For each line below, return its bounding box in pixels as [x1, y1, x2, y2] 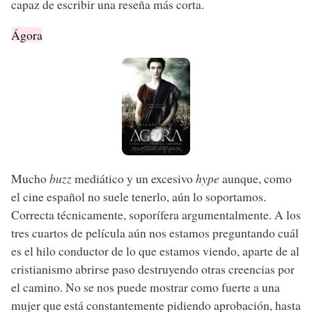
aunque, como [219, 169, 292, 187]
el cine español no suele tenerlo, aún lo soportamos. [11, 187, 266, 205]
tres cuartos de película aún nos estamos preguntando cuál [11, 224, 299, 241]
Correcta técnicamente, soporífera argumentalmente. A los [11, 205, 301, 223]
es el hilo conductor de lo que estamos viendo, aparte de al [11, 242, 299, 259]
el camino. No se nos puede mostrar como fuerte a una [11, 278, 280, 295]
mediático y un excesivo [72, 169, 196, 187]
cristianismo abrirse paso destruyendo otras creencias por [11, 260, 295, 277]
